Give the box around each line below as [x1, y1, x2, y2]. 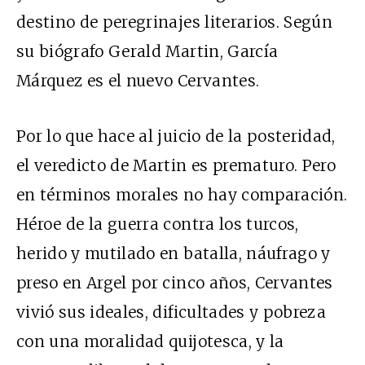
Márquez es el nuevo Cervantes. [16, 71, 260, 91]
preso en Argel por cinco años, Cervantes [16, 273, 333, 293]
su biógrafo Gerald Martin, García [16, 42, 279, 62]
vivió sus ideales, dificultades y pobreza [16, 302, 327, 323]
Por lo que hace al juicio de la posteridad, [16, 126, 336, 147]
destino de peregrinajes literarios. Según [16, 12, 333, 33]
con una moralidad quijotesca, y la [16, 332, 284, 352]
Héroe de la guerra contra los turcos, [16, 214, 299, 235]
